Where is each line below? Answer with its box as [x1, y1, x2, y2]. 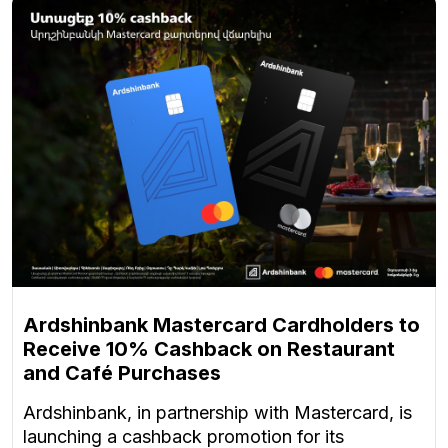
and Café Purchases [23, 360, 221, 385]
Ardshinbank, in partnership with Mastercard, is [23, 401, 412, 423]
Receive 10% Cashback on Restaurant [23, 336, 395, 361]
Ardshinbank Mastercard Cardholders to [23, 312, 420, 337]
